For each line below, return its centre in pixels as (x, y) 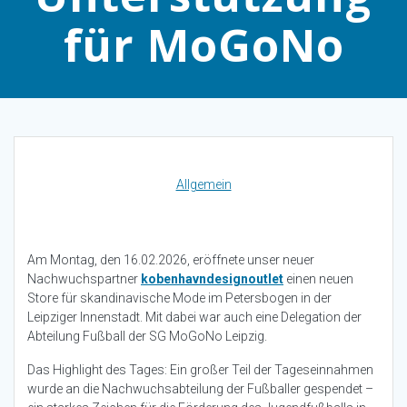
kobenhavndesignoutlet (212, 279)
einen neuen (318, 279)
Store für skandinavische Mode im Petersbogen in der (179, 298)
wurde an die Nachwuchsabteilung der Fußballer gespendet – (200, 389)
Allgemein (203, 185)
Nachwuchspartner (84, 279)
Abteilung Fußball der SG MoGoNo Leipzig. (147, 337)
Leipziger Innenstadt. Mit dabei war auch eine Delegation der (194, 318)
